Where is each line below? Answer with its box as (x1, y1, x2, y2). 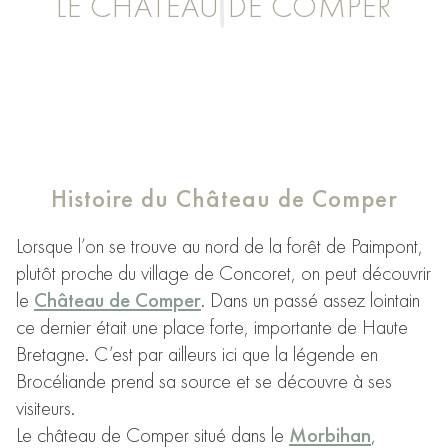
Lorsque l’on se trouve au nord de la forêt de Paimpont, (16, 232, 423, 259)
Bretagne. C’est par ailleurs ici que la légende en (16, 340, 378, 367)
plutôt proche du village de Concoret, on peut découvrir (16, 259, 431, 286)
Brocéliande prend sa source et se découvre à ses (16, 367, 392, 394)
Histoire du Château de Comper (50, 181, 398, 214)
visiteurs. (16, 394, 75, 421)
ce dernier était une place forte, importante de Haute (16, 313, 408, 340)
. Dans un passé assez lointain (201, 286, 420, 313)
